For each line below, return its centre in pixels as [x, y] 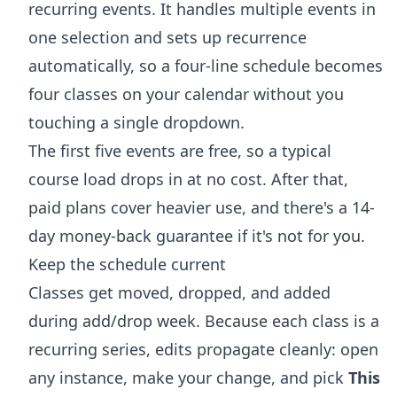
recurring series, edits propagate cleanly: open [203, 349]
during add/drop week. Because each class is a [204, 320]
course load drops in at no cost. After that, [188, 179]
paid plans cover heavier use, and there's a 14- [202, 207]
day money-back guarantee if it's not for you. [197, 235]
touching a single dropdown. [136, 122]
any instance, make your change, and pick [188, 377]
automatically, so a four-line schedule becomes [206, 65]
